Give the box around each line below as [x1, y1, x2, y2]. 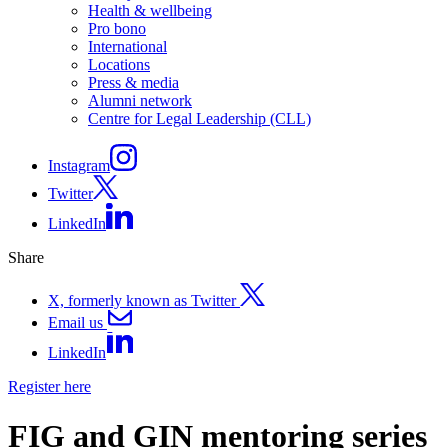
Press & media [88, 74, 179, 92]
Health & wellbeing [88, 2, 212, 20]
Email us [48, 313, 103, 331]
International [88, 38, 167, 56]
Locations [88, 56, 150, 74]
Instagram [48, 157, 110, 175]
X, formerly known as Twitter [48, 291, 240, 309]
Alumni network [88, 92, 192, 110]
